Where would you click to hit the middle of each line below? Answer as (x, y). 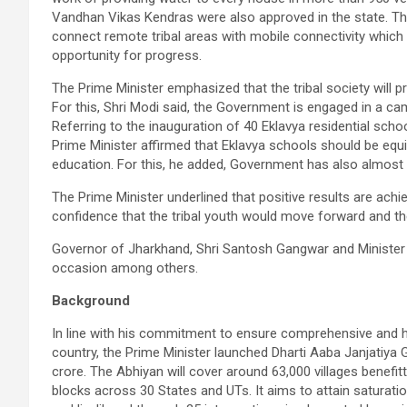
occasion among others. (125, 268)
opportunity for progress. (127, 55)
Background (91, 301)
